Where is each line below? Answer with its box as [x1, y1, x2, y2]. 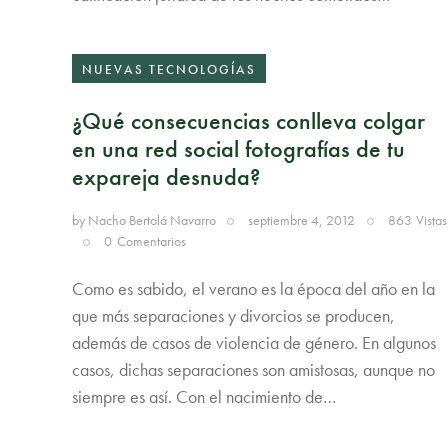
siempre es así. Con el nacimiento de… [72, 384, 336, 408]
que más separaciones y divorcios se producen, [72, 303, 395, 327]
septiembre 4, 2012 [248, 210, 356, 229]
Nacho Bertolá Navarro [88, 210, 216, 229]
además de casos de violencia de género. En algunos [72, 330, 436, 354]
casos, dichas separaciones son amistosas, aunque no [72, 357, 435, 381]
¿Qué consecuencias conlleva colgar [72, 105, 425, 137]
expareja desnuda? [72, 161, 260, 193]
